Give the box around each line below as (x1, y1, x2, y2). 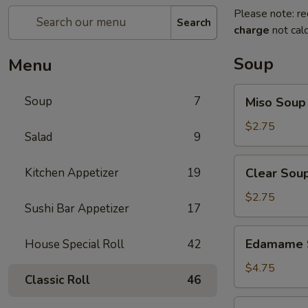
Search (177, 15, 211, 30)
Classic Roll (25, 272, 90, 288)
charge (234, 23, 269, 38)
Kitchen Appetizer (25, 165, 119, 181)
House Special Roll (25, 236, 124, 252)
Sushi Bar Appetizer (25, 201, 129, 217)
